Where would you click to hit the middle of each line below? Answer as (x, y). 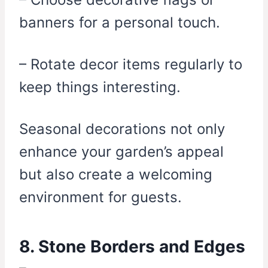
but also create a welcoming (116, 175)
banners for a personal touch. (120, 23)
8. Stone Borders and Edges (132, 247)
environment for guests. (100, 197)
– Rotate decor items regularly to (131, 65)
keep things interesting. (100, 87)
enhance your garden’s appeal (121, 152)
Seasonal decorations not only (122, 129)
